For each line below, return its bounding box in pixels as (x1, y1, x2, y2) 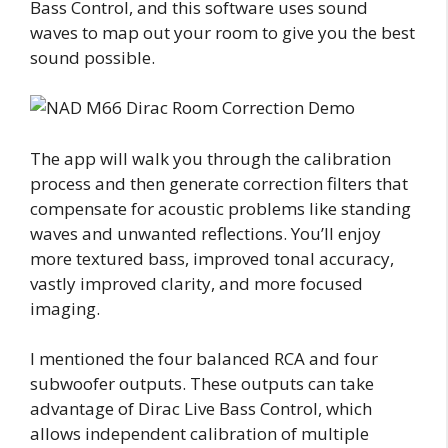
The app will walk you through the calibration (30, 146, 391, 170)
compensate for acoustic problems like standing (30, 196, 411, 220)
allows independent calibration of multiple (30, 422, 369, 446)
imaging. (30, 296, 100, 320)
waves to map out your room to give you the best (30, 20, 415, 44)
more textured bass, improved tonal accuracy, (30, 246, 394, 270)
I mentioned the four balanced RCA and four (30, 347, 378, 371)
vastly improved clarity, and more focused (30, 271, 363, 295)
